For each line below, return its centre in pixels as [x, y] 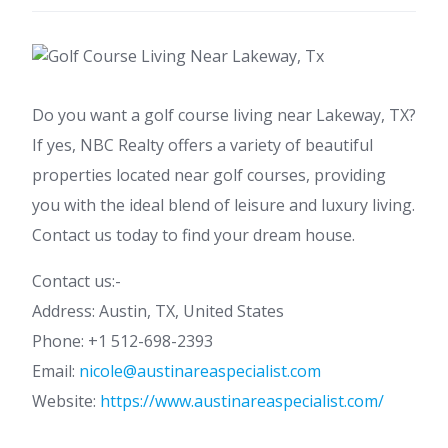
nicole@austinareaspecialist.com [200, 371]
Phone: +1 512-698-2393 [122, 341]
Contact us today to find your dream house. [193, 235]
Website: [66, 401]
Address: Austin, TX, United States [158, 311]
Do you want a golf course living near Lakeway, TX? [224, 115]
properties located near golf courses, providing [209, 175]
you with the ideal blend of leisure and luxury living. [223, 205]
